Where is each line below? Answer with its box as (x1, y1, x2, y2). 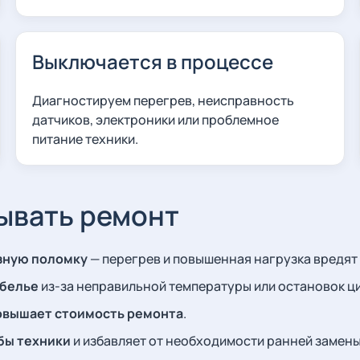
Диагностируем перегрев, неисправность (32, 92, 295, 109)
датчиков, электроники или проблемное (32, 111, 280, 129)
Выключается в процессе (32, 48, 274, 75)
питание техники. (32, 130, 139, 148)
